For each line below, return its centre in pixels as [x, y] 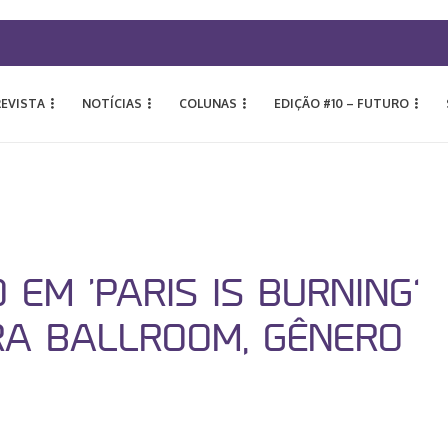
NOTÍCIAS [112, 103]
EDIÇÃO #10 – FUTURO [341, 103]
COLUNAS [208, 103]
